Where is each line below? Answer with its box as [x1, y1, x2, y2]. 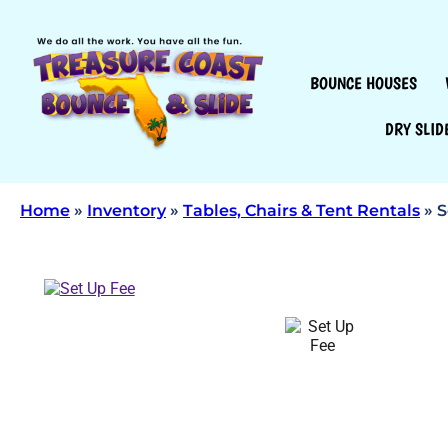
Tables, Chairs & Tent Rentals [183, 201, 420, 220]
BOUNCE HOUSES [310, 72, 418, 93]
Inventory [87, 201, 166, 220]
